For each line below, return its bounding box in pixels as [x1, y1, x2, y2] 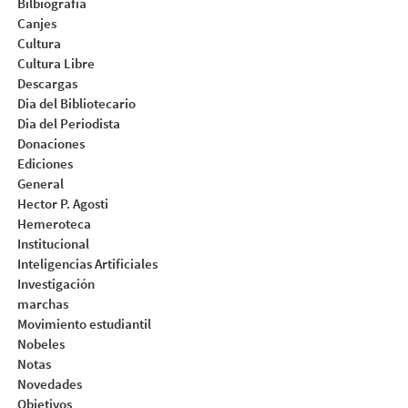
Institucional [16, 235, 89, 253]
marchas [16, 295, 68, 313]
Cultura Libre [16, 55, 95, 73]
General [16, 175, 64, 193]
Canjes [16, 15, 56, 33]
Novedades [16, 375, 82, 393]
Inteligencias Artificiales [16, 255, 158, 273]
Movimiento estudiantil [16, 315, 151, 333]
